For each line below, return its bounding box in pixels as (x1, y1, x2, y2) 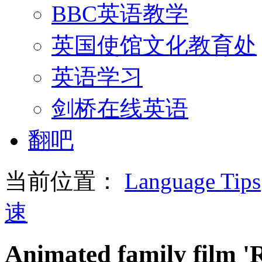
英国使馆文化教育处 (51, 32, 257, 58)
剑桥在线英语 (51, 95, 188, 121)
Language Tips (125, 168, 261, 194)
